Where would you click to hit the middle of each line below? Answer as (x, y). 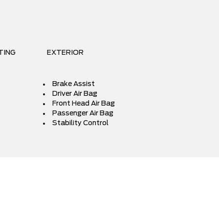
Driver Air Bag (75, 94)
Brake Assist (74, 84)
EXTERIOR (65, 53)
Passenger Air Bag (83, 113)
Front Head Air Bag (84, 104)
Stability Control (80, 123)
